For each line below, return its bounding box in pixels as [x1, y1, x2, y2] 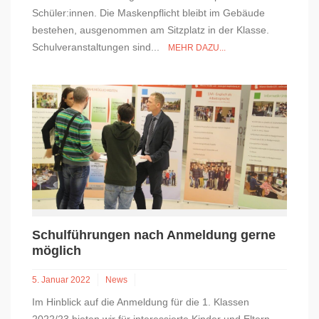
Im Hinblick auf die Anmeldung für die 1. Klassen [32, 296, 249, 308]
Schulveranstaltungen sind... [32, 41, 168, 53]
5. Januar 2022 [32, 275, 90, 286]
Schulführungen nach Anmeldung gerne [32, 228, 276, 243]
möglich [32, 244, 81, 258]
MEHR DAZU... [168, 43, 226, 53]
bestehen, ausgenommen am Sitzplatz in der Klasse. [32, 24, 269, 36]
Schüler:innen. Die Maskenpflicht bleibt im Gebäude [32, 7, 265, 19]
